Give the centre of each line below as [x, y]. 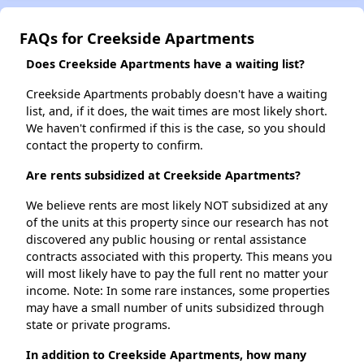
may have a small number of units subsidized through [175, 308]
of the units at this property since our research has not [177, 223]
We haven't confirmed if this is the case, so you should [176, 128]
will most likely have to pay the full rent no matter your [177, 274]
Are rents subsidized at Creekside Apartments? [163, 175]
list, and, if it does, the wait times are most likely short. [177, 111]
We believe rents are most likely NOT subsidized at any [177, 206]
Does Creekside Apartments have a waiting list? [165, 64]
